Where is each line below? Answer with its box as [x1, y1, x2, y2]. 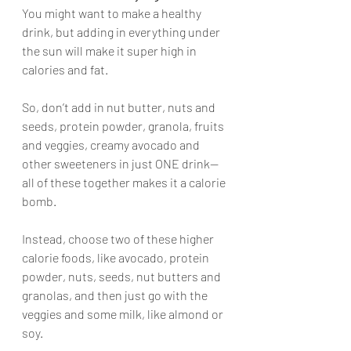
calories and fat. [22, 62, 110, 77]
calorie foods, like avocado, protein [22, 250, 212, 265]
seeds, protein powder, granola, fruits [22, 118, 226, 133]
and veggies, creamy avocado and [22, 137, 202, 152]
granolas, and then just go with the [22, 288, 210, 302]
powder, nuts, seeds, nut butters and [22, 269, 223, 284]
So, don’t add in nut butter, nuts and [22, 100, 218, 114]
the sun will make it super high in [22, 43, 199, 58]
